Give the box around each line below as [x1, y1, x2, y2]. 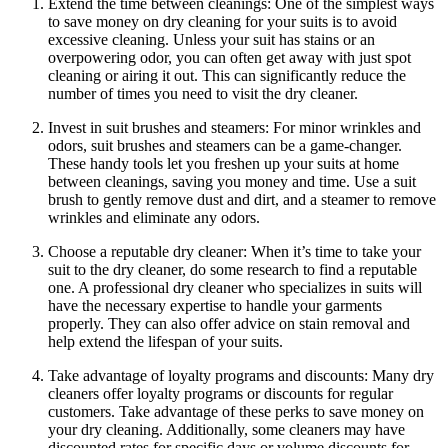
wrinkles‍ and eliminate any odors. [48, 209, 260, 227]
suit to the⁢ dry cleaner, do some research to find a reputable [48, 261, 417, 279]
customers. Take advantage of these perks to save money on [48, 403, 424, 421]
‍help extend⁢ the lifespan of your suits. [48, 333, 283, 351]
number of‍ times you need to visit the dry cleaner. [48, 85, 358, 103]
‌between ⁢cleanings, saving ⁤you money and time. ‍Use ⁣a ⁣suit [48, 173, 416, 191]
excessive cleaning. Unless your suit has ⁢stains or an [48, 31, 375, 49]
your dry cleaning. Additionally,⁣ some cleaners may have [48, 421, 405, 439]
